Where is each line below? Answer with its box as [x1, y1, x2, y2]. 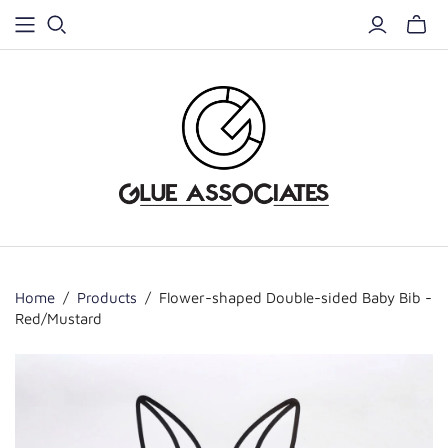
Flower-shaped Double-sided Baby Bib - [159, 288, 432, 306]
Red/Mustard [15, 309, 102, 327]
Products [77, 288, 137, 306]
